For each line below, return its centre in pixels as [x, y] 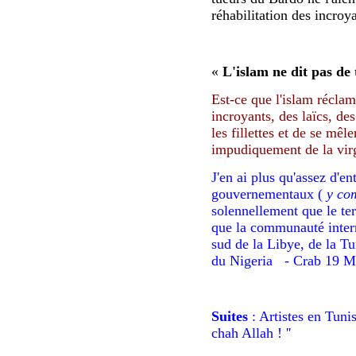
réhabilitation [252, 15]
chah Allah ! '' [251, 333]
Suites [230, 317]
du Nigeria [248, 261]
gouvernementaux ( [269, 194]
